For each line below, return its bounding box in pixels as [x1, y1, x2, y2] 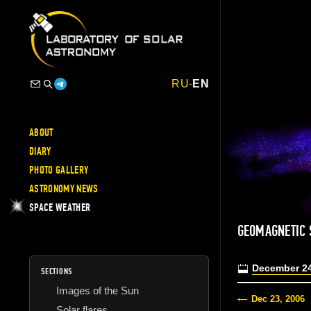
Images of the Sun [56, 284, 139, 296]
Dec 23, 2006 [251, 294, 305, 305]
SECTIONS [41, 265, 73, 277]
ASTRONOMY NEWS [29, 181, 99, 196]
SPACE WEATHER [29, 200, 91, 215]
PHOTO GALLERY [29, 162, 89, 177]
